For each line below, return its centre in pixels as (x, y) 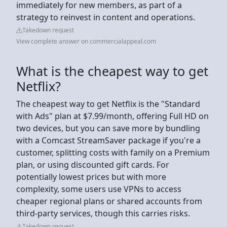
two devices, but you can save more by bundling (108, 128)
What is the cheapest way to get (112, 71)
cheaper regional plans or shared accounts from (109, 201)
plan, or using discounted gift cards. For (93, 164)
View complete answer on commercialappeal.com (86, 41)
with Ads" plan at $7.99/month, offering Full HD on (112, 116)
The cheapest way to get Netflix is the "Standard (108, 104)
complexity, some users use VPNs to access (99, 189)
